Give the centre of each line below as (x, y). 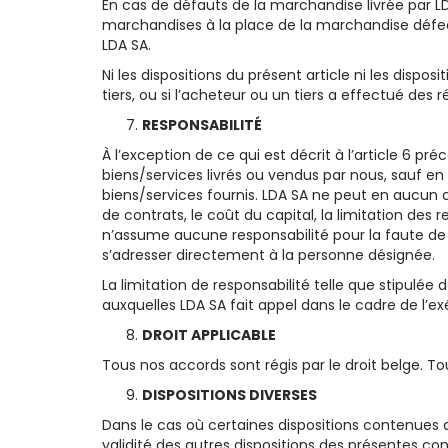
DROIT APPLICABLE (209, 335)
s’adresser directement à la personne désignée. (268, 255)
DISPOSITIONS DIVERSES (229, 395)
